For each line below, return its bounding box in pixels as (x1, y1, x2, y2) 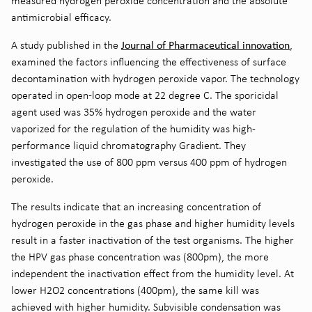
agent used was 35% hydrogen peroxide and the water (11, 104, 256, 118)
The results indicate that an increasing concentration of (11, 199, 261, 213)
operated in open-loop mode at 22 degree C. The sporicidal (11, 88, 279, 102)
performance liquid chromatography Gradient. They (11, 138, 246, 152)
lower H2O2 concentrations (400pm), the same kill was (11, 283, 259, 297)
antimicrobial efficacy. (11, 10, 111, 24)
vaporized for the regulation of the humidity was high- (11, 121, 256, 135)
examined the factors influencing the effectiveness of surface (11, 54, 286, 68)
